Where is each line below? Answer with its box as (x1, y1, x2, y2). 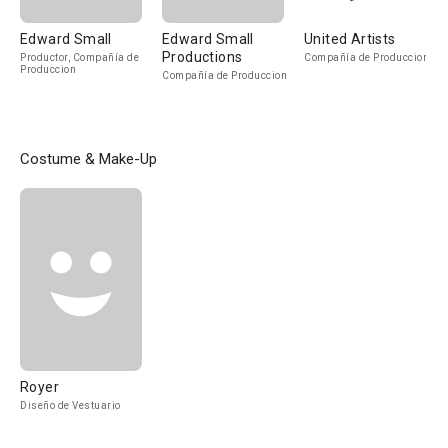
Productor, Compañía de (20, 52, 139, 63)
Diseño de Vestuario (20, 400, 121, 411)
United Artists (304, 31, 396, 47)
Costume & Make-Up (20, 150, 157, 168)
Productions (162, 49, 243, 65)
